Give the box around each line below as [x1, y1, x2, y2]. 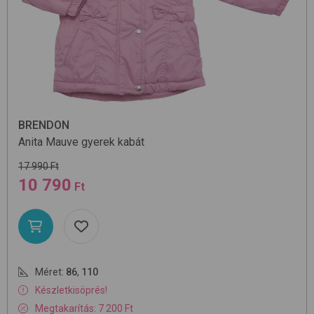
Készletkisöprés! [35, 285, 107, 296]
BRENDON [18, 118, 69, 132]
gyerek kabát [81, 135, 144, 149]
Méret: [35, 266, 64, 278]
